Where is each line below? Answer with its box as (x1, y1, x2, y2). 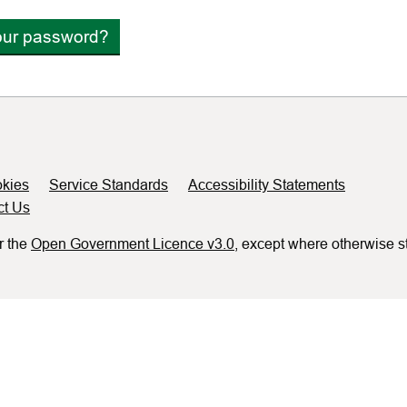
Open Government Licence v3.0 (31, 236, 234, 252)
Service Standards (49, 177, 168, 193)
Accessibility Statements (188, 177, 345, 193)
